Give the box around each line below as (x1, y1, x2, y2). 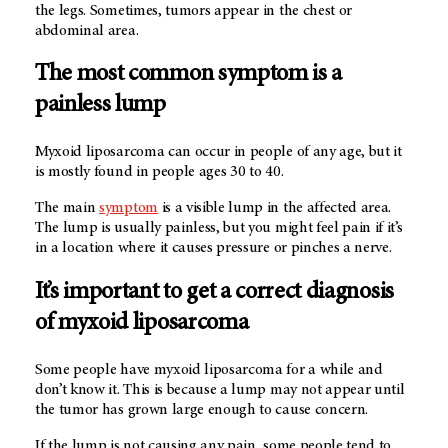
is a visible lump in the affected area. (157, 200, 392, 217)
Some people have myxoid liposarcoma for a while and (35, 362, 383, 379)
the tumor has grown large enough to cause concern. (35, 402, 368, 419)
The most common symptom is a (35, 63, 343, 88)
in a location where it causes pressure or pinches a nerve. (35, 240, 392, 257)
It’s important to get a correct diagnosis (35, 281, 394, 306)
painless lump (35, 94, 166, 119)
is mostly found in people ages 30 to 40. (35, 164, 284, 181)
